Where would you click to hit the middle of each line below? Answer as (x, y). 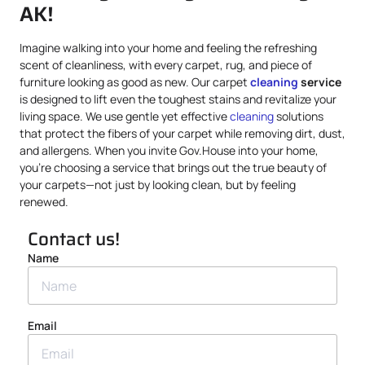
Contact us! (74, 240)
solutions (299, 116)
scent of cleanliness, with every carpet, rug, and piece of (166, 65)
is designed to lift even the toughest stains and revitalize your (178, 99)
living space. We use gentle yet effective (125, 116)
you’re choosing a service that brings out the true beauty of (173, 167)
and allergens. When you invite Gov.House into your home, (169, 150)
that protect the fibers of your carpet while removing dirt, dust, (182, 133)
